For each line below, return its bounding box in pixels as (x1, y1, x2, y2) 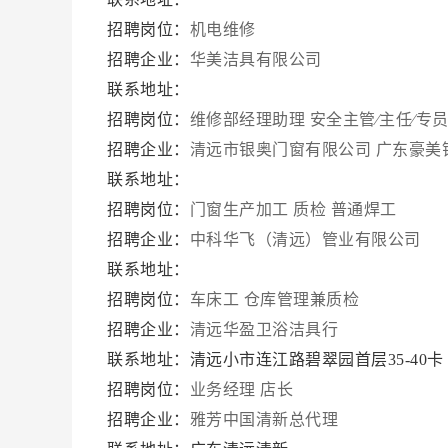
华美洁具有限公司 (189, 51, 326, 68)
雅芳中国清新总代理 (189, 411, 343, 428)
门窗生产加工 (189, 201, 289, 218)
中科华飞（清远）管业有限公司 (189, 231, 425, 248)
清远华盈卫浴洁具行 (189, 321, 343, 338)
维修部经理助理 (189, 111, 305, 128)
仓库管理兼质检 (243, 291, 359, 308)
